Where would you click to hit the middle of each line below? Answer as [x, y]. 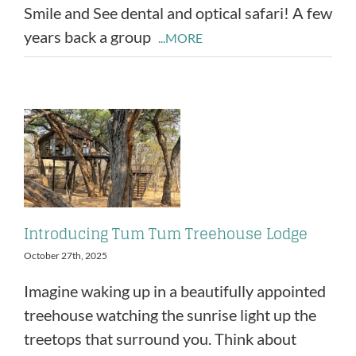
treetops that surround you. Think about [160, 339]
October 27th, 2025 [66, 256]
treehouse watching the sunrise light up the [170, 315]
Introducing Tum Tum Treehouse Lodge [166, 234]
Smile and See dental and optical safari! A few [178, 12]
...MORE [180, 37]
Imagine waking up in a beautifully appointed [175, 291]
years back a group [89, 36]
